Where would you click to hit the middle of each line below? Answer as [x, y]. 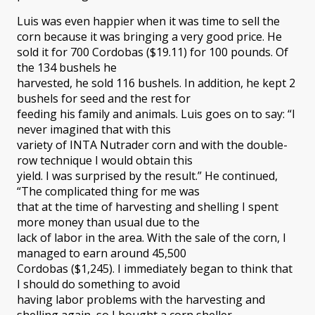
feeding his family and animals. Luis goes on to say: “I [156, 114]
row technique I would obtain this [105, 160]
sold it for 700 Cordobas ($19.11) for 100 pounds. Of [153, 52]
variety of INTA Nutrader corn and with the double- [152, 144]
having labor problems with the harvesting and [141, 299]
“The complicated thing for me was [108, 191]
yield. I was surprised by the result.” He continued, [147, 175]
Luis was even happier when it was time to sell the [148, 21]
